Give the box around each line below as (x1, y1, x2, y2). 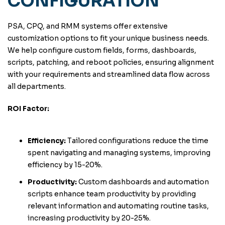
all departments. (8, 82, 66, 91)
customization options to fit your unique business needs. (8, 34, 209, 43)
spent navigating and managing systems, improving (28, 148, 210, 157)
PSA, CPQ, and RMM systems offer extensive (8, 22, 168, 31)
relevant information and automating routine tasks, (28, 201, 209, 210)
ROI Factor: (8, 104, 49, 113)
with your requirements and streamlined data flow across (8, 70, 210, 79)
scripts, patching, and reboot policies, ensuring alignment (8, 58, 214, 67)
